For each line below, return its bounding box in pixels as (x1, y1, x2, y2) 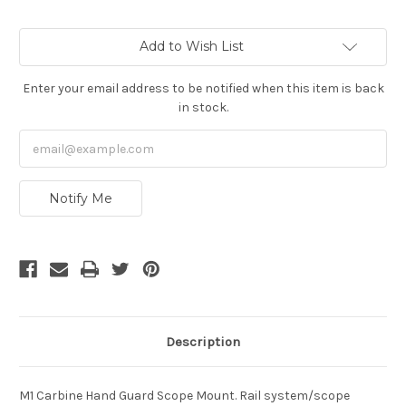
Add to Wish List (139, 38, 244, 55)
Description (166, 333, 240, 351)
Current (19, 29, 64, 44)
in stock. (178, 100, 228, 116)
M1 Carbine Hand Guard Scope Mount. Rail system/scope (19, 388, 350, 404)
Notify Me (48, 190, 112, 208)
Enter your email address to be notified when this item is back (22, 81, 384, 97)
